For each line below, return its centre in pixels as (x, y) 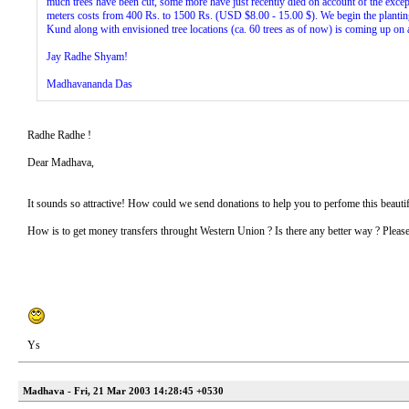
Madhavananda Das (89, 84)
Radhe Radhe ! (59, 135)
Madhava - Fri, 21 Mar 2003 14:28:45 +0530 (123, 391)
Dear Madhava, (61, 163)
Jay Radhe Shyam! (87, 57)
